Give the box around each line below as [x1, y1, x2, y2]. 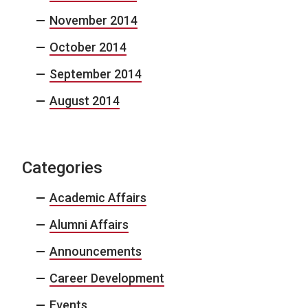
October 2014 [49, 39, 126, 54]
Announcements [49, 243, 142, 258]
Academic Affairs [49, 190, 146, 205]
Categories [22, 157, 102, 177]
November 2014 [49, 12, 137, 27]
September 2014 [49, 66, 142, 81]
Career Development [49, 270, 164, 285]
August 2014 [49, 93, 120, 108]
